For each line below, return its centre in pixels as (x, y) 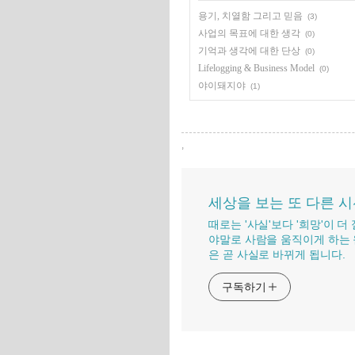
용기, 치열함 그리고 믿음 (250, 16)
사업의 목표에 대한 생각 (249, 33)
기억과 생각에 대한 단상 (249, 51)
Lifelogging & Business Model (256, 68)
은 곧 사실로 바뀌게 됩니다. (277, 254)
